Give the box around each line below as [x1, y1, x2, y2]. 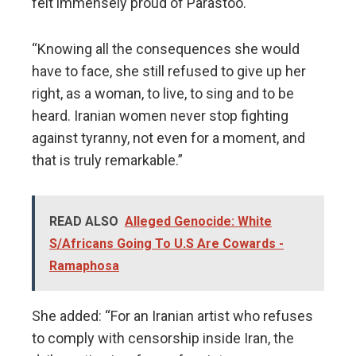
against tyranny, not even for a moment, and [32, 129, 305, 146]
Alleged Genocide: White [125, 213, 272, 229]
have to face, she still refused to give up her [32, 62, 306, 79]
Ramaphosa [49, 257, 119, 273]
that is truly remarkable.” [32, 151, 183, 168]
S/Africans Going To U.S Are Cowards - [49, 235, 284, 251]
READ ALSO [49, 213, 118, 229]
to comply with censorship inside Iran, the [32, 329, 294, 346]
